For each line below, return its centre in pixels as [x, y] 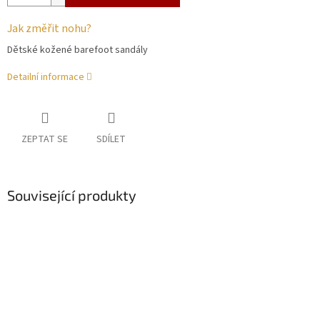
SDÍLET [111, 140]
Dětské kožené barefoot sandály [77, 50]
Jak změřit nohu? [49, 29]
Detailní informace [46, 77]
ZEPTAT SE [45, 140]
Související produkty [72, 195]
